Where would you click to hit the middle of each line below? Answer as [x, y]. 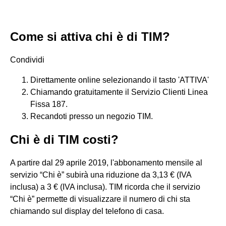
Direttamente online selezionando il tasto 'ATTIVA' [120, 80]
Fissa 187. [49, 104]
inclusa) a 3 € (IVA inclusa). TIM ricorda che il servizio [105, 187]
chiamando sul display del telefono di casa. [87, 211]
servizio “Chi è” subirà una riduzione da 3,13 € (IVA [101, 175]
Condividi [27, 60]
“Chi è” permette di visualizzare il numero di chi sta [100, 199]
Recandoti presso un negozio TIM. [92, 116]
